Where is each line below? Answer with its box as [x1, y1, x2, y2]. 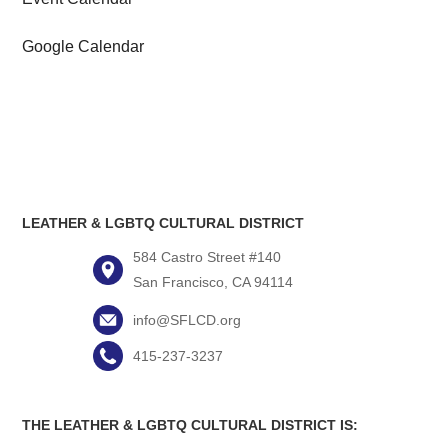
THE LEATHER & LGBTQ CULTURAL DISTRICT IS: [22, 417, 359, 434]
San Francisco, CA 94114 [132, 274, 293, 291]
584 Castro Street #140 [132, 249, 281, 266]
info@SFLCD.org [132, 312, 241, 329]
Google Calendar [22, 38, 145, 56]
